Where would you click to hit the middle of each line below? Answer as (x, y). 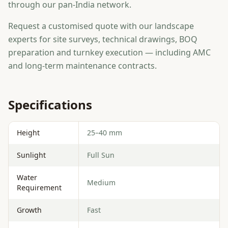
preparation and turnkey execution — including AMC (109, 52)
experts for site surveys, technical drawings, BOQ (103, 39)
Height (28, 132)
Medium (101, 182)
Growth (29, 210)
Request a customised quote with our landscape (101, 26)
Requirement (39, 187)
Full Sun (101, 155)
